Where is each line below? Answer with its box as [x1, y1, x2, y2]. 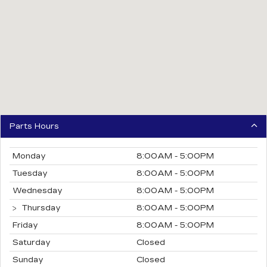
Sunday [13, 255, 44, 265]
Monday [13, 151, 46, 162]
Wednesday [13, 186, 63, 196]
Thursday [20, 203, 61, 213]
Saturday [13, 238, 51, 248]
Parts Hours [10, 122, 59, 132]
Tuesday [13, 169, 48, 179]
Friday [13, 221, 38, 231]
